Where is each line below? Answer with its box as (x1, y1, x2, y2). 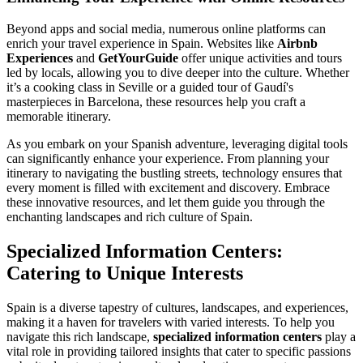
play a (322, 329, 356, 344)
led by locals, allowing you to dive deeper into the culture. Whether (6, 65, 349, 79)
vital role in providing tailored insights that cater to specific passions (6, 344, 351, 358)
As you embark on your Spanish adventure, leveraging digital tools (6, 136, 348, 151)
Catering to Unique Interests (6, 262, 243, 284)
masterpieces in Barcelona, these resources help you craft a (6, 94, 305, 109)
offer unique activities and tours (178, 50, 342, 65)
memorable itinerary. (6, 109, 111, 123)
